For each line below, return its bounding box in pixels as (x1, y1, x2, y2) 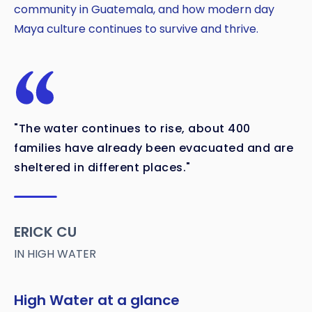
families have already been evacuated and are (14, 140, 293, 157)
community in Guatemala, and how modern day (14, 1, 274, 18)
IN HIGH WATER (14, 246, 96, 263)
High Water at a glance (14, 290, 180, 311)
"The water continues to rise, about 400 (14, 120, 251, 137)
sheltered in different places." (14, 159, 191, 176)
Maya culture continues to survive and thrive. (14, 21, 258, 38)
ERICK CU (14, 222, 77, 242)
